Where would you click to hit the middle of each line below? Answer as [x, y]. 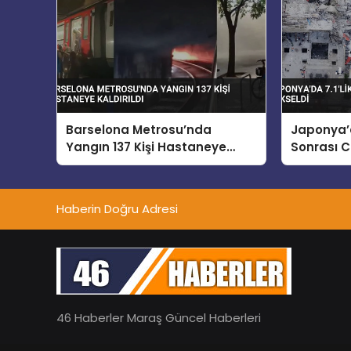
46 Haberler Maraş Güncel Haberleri [159, 317]
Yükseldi [317, 165]
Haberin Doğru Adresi [117, 209]
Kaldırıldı [93, 165]
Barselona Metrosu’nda [139, 130]
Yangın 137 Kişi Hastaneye [147, 147]
